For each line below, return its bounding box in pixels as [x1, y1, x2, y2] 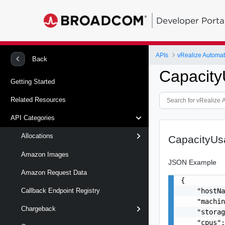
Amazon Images [21, 150, 69, 158]
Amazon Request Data [21, 168, 87, 176]
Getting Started [11, 77, 55, 85]
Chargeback [21, 205, 56, 213]
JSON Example [168, 158, 217, 166]
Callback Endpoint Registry [21, 186, 100, 194]
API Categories [11, 114, 55, 122]
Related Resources [11, 95, 66, 103]
